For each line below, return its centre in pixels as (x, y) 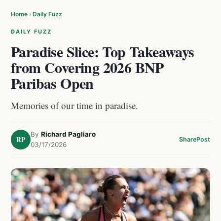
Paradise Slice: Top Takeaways (103, 51)
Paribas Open (52, 83)
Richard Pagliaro (68, 134)
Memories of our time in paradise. (74, 105)
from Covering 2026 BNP (87, 67)
